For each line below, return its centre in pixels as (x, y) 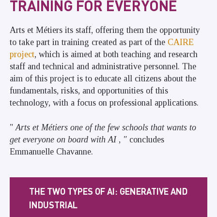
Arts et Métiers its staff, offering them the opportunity (105, 30)
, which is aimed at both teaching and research (116, 54)
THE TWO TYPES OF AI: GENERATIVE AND (108, 191)
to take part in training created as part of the (89, 42)
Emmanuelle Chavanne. (51, 151)
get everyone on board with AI (64, 139)
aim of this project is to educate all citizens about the (103, 79)
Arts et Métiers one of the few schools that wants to (106, 127)
